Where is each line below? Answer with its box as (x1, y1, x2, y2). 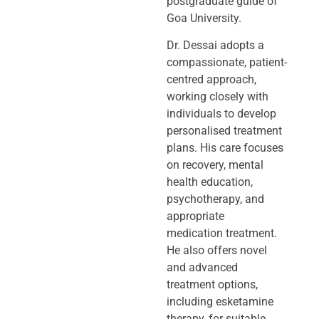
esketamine (216, 295, 273, 309)
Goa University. (167, 11, 241, 26)
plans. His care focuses (167, 141, 283, 155)
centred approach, (167, 73, 256, 87)
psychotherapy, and (167, 192, 264, 206)
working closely (167, 90, 247, 104)
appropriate (167, 209, 224, 224)
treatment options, (167, 278, 258, 292)
